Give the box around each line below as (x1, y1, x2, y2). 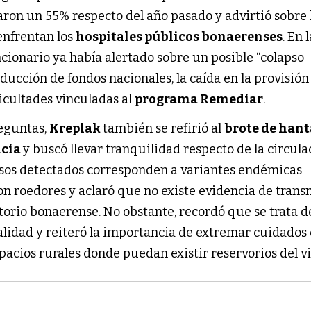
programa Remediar (135, 91, 264, 107)
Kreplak (49, 120, 103, 136)
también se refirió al (103, 120, 225, 136)
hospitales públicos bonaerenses (76, 28, 283, 44)
